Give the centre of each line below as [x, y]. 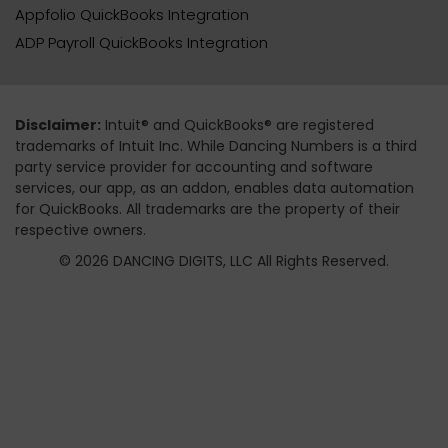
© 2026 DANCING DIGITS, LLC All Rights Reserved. [224, 260]
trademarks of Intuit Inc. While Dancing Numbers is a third [216, 145]
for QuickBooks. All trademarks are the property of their [207, 208]
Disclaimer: [58, 124]
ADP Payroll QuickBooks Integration [141, 42]
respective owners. [80, 229]
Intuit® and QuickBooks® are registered [237, 124]
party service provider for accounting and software [194, 166]
